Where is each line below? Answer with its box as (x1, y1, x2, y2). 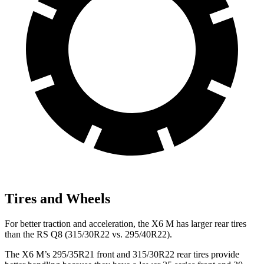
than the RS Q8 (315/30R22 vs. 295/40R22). (5, 229, 172, 239)
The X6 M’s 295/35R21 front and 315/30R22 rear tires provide (5, 249, 239, 259)
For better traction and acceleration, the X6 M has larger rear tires (5, 218, 246, 229)
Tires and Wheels (5, 191, 110, 207)
